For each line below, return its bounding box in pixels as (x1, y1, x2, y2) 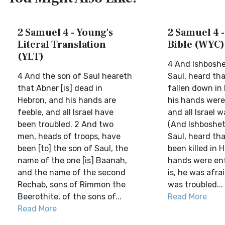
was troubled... (167, 180, 223, 189)
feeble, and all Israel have (18, 107, 114, 117)
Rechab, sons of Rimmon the (18, 180, 126, 189)
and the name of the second (18, 168, 126, 177)
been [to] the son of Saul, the (18, 144, 128, 153)
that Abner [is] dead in (18, 83, 102, 93)
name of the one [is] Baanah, (18, 156, 127, 165)
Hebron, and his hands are (18, 95, 116, 105)
